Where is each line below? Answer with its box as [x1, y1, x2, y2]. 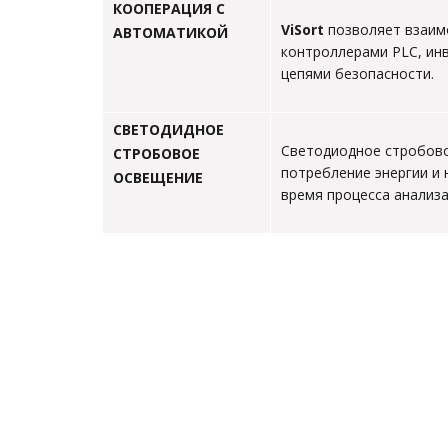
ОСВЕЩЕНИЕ [113, 168, 203, 187]
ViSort [281, 20, 324, 39]
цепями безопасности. [281, 64, 434, 83]
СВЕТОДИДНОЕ [113, 120, 224, 139]
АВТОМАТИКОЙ [113, 23, 228, 42]
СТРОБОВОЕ [113, 144, 200, 163]
